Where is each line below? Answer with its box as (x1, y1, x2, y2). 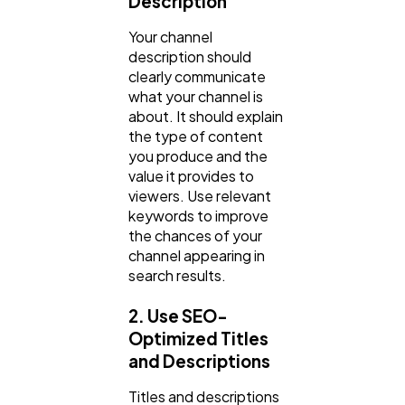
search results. (128, 265, 226, 285)
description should (128, 46, 251, 66)
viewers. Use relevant (128, 185, 271, 205)
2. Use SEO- (128, 305, 228, 326)
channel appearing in (128, 245, 265, 265)
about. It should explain (128, 106, 283, 126)
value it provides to (128, 165, 254, 185)
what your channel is (128, 86, 263, 106)
